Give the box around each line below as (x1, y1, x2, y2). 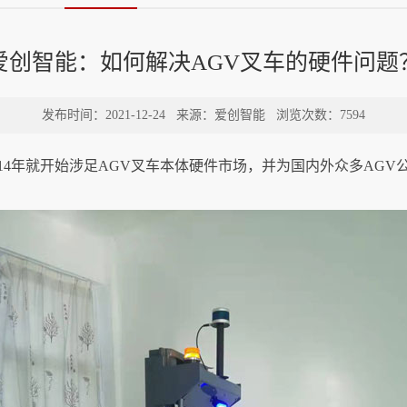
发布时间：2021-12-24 (42, 108, 165, 122)
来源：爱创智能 (176, 108, 265, 122)
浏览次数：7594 (273, 108, 365, 122)
